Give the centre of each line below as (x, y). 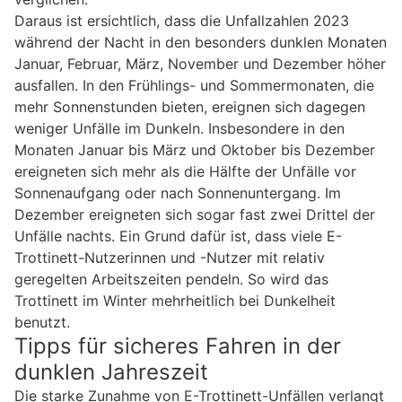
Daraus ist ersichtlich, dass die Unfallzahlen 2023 (182, 20)
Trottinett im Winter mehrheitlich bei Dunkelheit (175, 300)
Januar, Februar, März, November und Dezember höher (200, 63)
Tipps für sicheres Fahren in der (178, 345)
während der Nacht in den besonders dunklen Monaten (201, 42)
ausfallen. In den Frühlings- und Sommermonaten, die (194, 85)
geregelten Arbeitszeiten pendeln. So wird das (171, 279)
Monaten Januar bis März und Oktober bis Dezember (195, 149)
